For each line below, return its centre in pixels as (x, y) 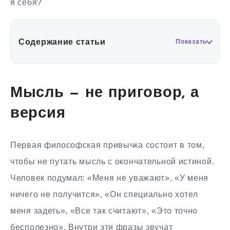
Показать (191, 42)
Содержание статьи (62, 42)
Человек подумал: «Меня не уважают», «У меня (110, 178)
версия (38, 113)
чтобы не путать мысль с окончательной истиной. (112, 162)
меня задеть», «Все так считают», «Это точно (104, 211)
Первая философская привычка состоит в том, (108, 145)
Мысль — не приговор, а (105, 93)
